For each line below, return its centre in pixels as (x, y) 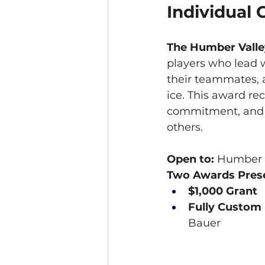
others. (185, 127)
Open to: (190, 159)
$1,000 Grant (223, 191)
